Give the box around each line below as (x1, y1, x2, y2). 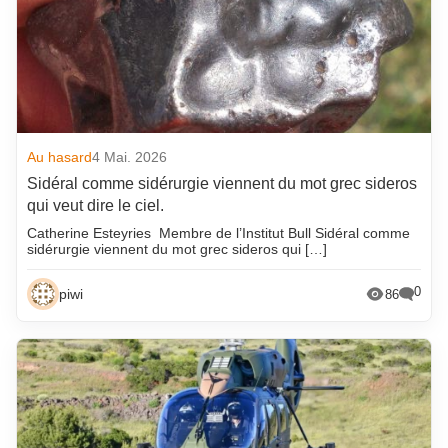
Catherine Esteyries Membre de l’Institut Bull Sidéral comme (27, 225, 411, 242)
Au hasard (27, 149, 93, 166)
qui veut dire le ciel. (27, 197, 165, 215)
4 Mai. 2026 (92, 149, 168, 166)
